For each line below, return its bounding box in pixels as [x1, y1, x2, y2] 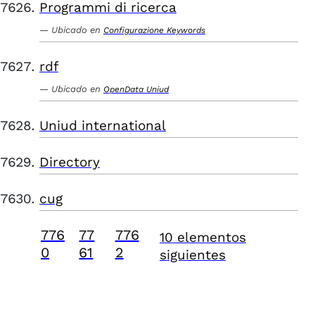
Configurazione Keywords [103, 25, 205, 35]
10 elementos [159, 229, 246, 245]
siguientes [159, 247, 226, 263]
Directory [39, 154, 100, 170]
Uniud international [39, 117, 166, 134]
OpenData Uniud [103, 84, 169, 94]
